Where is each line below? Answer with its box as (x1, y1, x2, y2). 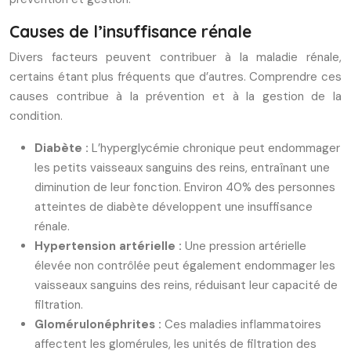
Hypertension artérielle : (34, 238, 185, 254)
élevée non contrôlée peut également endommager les (34, 258, 335, 273)
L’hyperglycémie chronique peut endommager (92, 140, 340, 156)
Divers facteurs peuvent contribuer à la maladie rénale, (9, 49, 342, 65)
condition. (9, 108, 63, 124)
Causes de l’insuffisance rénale (9, 21, 251, 42)
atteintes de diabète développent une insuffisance (34, 199, 313, 215)
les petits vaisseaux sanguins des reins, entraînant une (34, 160, 330, 175)
